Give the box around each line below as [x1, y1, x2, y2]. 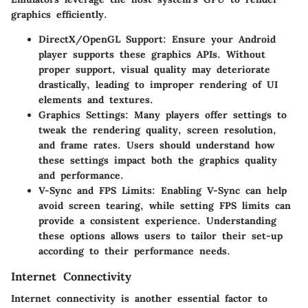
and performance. [38, 168, 124, 181]
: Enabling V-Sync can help [152, 184, 287, 197]
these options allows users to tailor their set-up [38, 229, 283, 242]
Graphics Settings [38, 108, 125, 121]
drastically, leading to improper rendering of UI [38, 78, 278, 91]
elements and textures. [38, 93, 153, 106]
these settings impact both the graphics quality [38, 153, 277, 166]
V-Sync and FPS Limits [38, 184, 152, 197]
